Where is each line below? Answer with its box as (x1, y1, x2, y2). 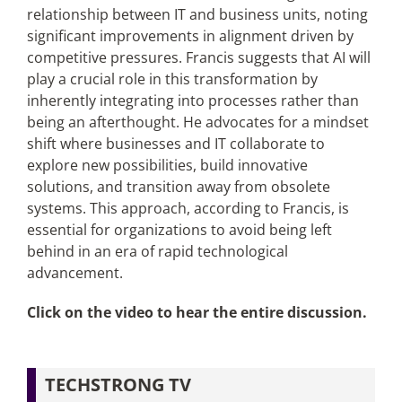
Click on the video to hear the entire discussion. (26, 302, 367, 322)
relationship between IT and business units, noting (26, 4, 368, 24)
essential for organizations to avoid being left (26, 220, 332, 240)
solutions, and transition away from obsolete (26, 177, 330, 197)
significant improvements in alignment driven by (26, 26, 354, 46)
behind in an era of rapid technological (26, 241, 288, 261)
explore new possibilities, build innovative (26, 155, 308, 175)
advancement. (26, 263, 123, 283)
